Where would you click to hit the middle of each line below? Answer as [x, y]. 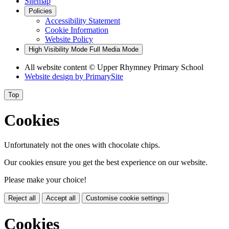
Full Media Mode [114, 49]
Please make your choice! [45, 180]
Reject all [22, 198]
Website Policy [69, 39]
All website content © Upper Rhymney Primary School [114, 67]
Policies [40, 11]
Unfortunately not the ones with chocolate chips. [82, 145]
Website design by [55, 76]
